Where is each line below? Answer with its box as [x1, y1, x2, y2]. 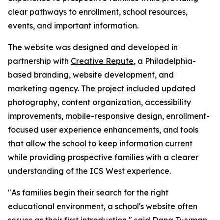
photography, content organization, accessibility [8, 97, 191, 108]
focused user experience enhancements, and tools [8, 125, 198, 135]
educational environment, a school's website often [8, 201, 197, 212]
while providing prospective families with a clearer [8, 152, 198, 163]
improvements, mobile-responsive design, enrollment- [8, 111, 210, 121]
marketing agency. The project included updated [8, 83, 195, 94]
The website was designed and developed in [8, 42, 178, 53]
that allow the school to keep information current [8, 138, 192, 149]
